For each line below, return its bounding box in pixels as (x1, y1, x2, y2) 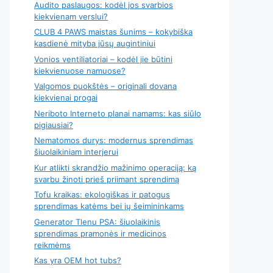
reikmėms (34, 239, 71, 250)
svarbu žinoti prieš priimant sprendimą (34, 174, 179, 184)
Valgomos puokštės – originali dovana (34, 81, 177, 91)
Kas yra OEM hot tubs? (34, 255, 121, 265)
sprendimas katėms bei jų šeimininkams (34, 201, 184, 211)
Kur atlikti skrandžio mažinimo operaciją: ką (34, 162, 196, 172)
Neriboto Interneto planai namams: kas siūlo (34, 108, 201, 118)
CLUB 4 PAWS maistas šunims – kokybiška (34, 27, 193, 37)
